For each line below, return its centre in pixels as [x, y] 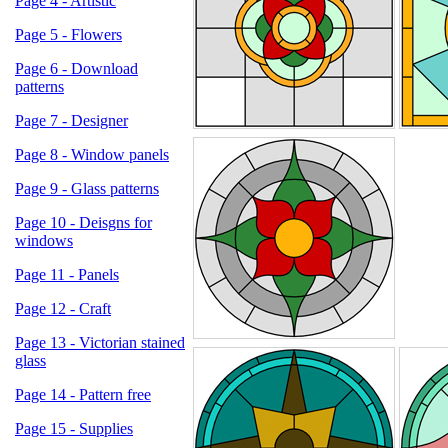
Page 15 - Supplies [74, 428]
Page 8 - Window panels [92, 154]
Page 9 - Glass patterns [87, 188]
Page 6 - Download [76, 68]
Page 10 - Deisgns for [83, 222]
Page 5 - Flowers [68, 34]
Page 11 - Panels [67, 274]
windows [44, 240]
